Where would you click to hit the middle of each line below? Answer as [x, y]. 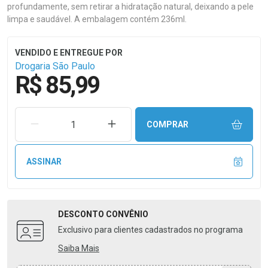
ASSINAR [44, 161]
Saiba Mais [79, 248]
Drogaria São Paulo [55, 66]
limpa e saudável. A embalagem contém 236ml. [97, 19]
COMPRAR [167, 124]
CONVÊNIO [127, 214]
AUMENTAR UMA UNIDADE [168, 124]
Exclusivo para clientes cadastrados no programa [150, 230]
